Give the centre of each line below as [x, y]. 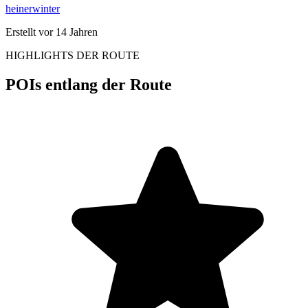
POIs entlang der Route [89, 84]
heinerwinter [33, 8]
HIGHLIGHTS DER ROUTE [73, 55]
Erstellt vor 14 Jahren [52, 32]
